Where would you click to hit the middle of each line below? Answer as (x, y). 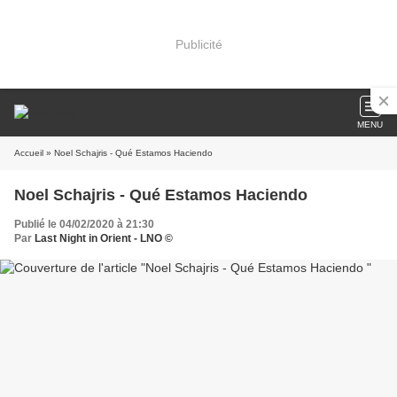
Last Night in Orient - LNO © (104, 238)
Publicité (198, 44)
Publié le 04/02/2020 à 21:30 (84, 224)
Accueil (29, 153)
